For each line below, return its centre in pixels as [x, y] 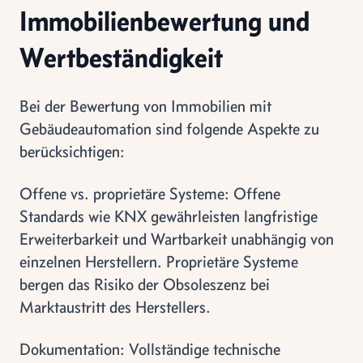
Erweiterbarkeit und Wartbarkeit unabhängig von [177, 239]
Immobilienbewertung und [164, 21]
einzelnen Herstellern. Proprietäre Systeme [159, 261]
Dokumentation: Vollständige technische [150, 349]
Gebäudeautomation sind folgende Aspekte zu [169, 128]
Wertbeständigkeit [121, 57]
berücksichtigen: [72, 151]
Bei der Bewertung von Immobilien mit [145, 106]
